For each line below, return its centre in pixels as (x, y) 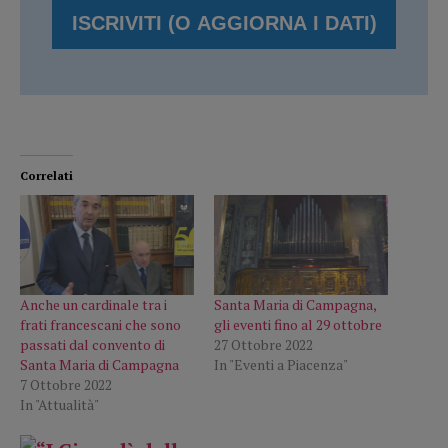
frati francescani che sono (100, 324)
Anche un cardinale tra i (93, 304)
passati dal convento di (92, 344)
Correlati (46, 176)
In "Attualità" (59, 404)
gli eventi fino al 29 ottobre (298, 324)
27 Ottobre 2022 (263, 344)
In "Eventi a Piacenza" (281, 364)
